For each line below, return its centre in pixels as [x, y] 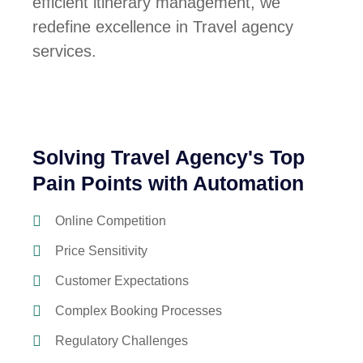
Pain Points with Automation [168, 183]
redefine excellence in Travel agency [163, 26]
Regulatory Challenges [121, 340]
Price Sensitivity [101, 250]
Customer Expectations [122, 280]
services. [64, 51]
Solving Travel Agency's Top [169, 157]
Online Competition [110, 220]
